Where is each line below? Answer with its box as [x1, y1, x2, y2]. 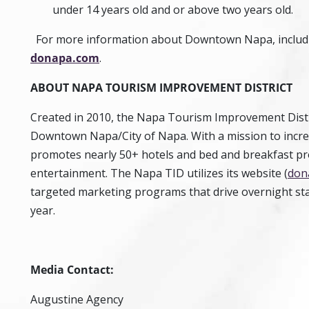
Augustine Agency [30, 292, 123, 307]
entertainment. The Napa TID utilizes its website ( [30, 166, 288, 181]
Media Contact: [30, 262, 114, 277]
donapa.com [30, 50, 99, 66]
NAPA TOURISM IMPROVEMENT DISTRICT [72, 80, 292, 95]
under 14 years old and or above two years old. [52, 2, 296, 17]
